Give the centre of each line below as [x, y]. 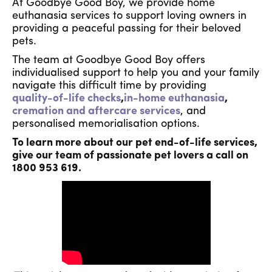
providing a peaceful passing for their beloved [127, 29]
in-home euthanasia [174, 98]
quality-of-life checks [66, 98]
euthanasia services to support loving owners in [129, 16]
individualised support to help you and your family [136, 73]
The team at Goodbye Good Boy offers [109, 60]
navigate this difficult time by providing [109, 86]
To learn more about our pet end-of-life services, [135, 143]
